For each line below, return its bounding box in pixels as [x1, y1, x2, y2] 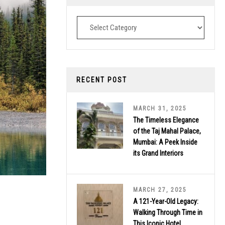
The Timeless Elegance [133, 116, 199, 124]
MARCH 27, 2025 [133, 186, 187, 193]
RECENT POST [76, 75, 127, 84]
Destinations [77, 18, 114, 28]
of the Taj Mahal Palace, [133, 127, 201, 135]
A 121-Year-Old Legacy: [133, 197, 198, 205]
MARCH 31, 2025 [133, 104, 187, 112]
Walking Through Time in [133, 208, 202, 216]
